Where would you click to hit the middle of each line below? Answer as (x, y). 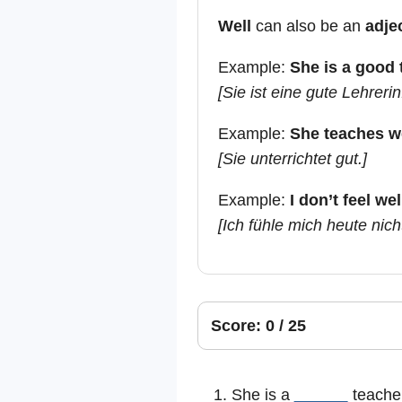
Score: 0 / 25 (258, 326)
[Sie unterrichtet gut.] (292, 159)
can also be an (308, 26)
